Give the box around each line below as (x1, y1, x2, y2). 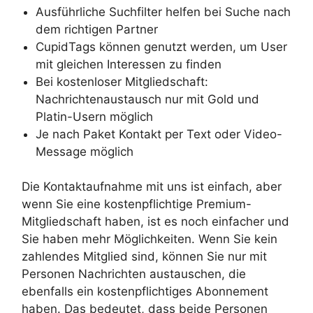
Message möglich (36, 144, 133, 159)
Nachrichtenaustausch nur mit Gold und (36, 92, 259, 106)
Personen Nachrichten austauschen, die (22, 267, 246, 282)
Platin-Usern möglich (36, 109, 153, 124)
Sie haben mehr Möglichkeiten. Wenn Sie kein (22, 232, 277, 247)
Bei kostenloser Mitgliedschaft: (36, 74, 208, 89)
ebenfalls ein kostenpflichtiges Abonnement (22, 284, 268, 299)
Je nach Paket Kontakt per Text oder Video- (36, 126, 282, 141)
